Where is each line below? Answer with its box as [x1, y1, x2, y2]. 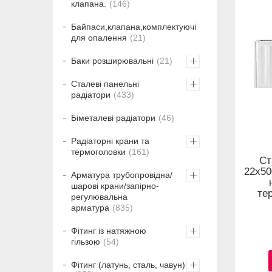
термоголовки [71, 147, 126, 157]
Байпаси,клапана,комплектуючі [71, 22, 196, 32]
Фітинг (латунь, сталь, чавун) [71, 260, 185, 270]
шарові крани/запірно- [71, 181, 159, 191]
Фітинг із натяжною [71, 226, 146, 236]
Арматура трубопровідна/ [71, 170, 172, 180]
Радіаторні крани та [71, 136, 149, 146]
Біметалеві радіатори [71, 113, 155, 123]
